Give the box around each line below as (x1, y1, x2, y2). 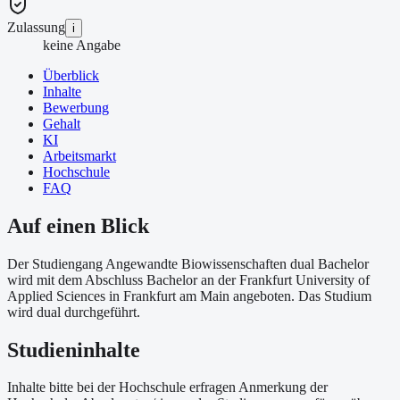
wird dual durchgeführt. (7, 304, 140, 320)
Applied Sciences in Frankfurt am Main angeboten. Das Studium (7, 287, 371, 304)
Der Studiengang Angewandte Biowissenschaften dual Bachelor (7, 255, 369, 271)
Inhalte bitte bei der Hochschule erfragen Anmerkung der (7, 379, 328, 396)
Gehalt (43, 115, 80, 131)
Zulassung (7, 19, 65, 35)
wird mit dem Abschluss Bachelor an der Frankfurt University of (7, 271, 370, 287)
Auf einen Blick (7, 213, 149, 237)
